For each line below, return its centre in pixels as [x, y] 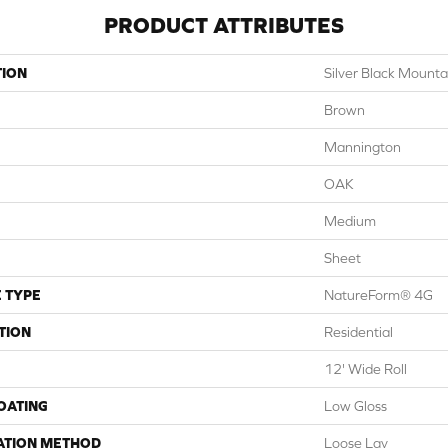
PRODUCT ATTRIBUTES [224, 25]
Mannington [362, 147]
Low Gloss [355, 406]
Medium [350, 221]
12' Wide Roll [365, 369]
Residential [358, 332]
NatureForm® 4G [378, 295]
